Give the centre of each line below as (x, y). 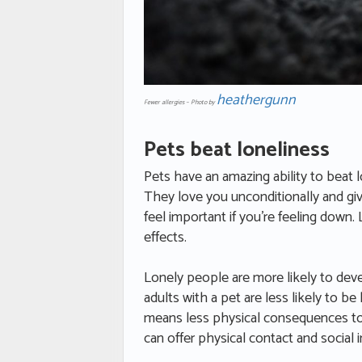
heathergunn (256, 100)
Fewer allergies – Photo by (180, 102)
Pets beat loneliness (237, 150)
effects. (165, 238)
